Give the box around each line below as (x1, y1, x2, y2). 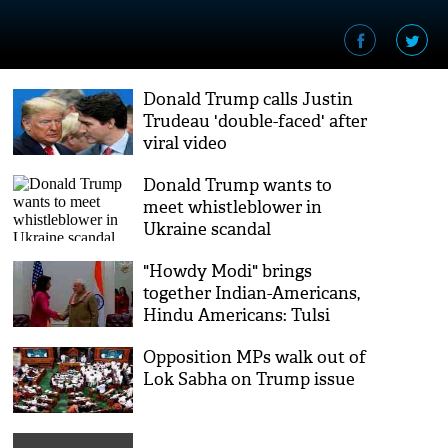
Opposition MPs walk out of (143, 347, 367, 368)
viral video (143, 133, 228, 154)
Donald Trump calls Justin (143, 89, 354, 110)
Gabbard (143, 327, 212, 348)
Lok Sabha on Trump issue (143, 369, 356, 390)
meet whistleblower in (143, 197, 323, 218)
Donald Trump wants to (143, 175, 333, 196)
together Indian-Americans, (143, 283, 361, 304)
